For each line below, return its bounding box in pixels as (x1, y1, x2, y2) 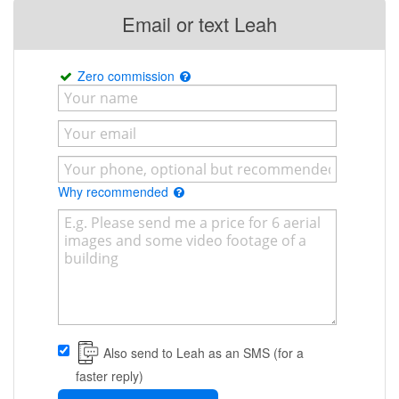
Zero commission (77, 67, 178, 85)
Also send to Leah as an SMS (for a (103, 344, 304, 362)
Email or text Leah (121, 10, 277, 38)
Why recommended (58, 183, 172, 201)
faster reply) (76, 367, 143, 386)
